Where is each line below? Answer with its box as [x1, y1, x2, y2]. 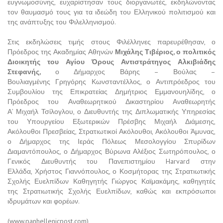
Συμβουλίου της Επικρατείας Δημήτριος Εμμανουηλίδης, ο [7, 87, 216, 97]
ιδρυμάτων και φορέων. [7, 197, 80, 206]
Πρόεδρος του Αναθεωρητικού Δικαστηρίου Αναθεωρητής [7, 97, 216, 107]
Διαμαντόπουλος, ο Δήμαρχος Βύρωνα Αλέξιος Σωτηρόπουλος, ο [7, 147, 216, 156]
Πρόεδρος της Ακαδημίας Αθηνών [7, 47, 113, 57]
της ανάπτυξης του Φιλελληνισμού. [7, 17, 116, 27]
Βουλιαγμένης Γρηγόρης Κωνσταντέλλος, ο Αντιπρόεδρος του [7, 77, 216, 87]
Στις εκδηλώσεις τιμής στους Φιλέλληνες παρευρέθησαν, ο [7, 37, 216, 47]
